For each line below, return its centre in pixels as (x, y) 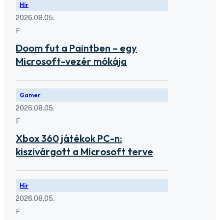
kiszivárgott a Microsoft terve (84, 151)
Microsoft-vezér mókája (71, 61)
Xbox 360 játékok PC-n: (69, 138)
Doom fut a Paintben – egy (76, 48)
